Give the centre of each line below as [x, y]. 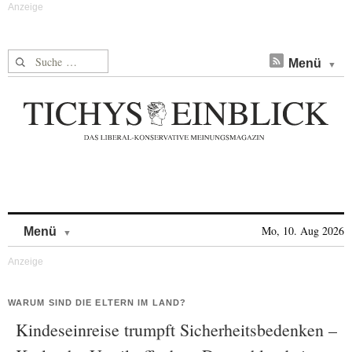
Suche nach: [38, 59]
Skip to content [113, 224]
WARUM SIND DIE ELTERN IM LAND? [97, 302]
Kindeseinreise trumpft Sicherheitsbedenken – [176, 330]
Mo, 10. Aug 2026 [303, 231]
